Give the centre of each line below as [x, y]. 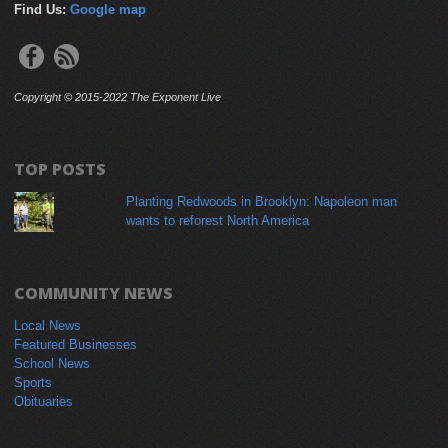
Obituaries [43, 401]
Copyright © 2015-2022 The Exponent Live [117, 96]
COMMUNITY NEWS [93, 292]
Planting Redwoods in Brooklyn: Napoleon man [261, 201]
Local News [47, 325]
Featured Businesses [75, 344]
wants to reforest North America [217, 220]
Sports [33, 382]
